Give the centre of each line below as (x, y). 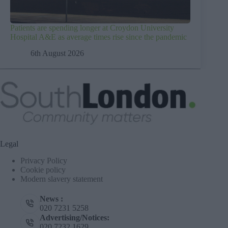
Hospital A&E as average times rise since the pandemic (98, 37)
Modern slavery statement (62, 179)
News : (51, 198)
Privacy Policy (44, 161)
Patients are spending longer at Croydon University (92, 27)
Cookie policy (43, 170)
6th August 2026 (57, 53)
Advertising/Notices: (74, 218)
